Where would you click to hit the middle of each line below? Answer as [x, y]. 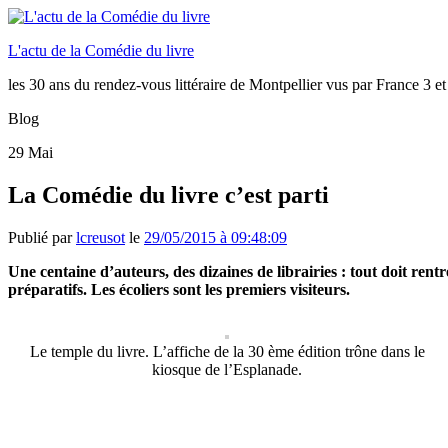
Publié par [42, 237]
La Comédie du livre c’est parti [168, 194]
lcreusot [100, 237]
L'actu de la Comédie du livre [101, 50]
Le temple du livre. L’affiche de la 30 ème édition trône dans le [227, 351]
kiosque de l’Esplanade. [227, 369]
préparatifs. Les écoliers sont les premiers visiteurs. [179, 289]
